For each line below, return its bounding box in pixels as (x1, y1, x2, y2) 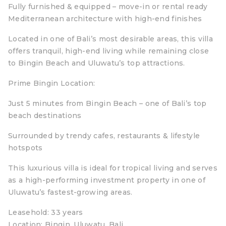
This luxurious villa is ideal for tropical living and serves (8, 163, 217, 173)
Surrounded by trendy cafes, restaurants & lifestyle (8, 131, 200, 140)
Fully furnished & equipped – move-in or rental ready (8, 2, 208, 11)
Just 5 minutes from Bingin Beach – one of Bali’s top (8, 99, 207, 108)
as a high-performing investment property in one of (8, 176, 205, 185)
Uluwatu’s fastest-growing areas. (8, 188, 133, 197)
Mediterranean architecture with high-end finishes (8, 14, 202, 23)
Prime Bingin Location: (8, 79, 95, 88)
